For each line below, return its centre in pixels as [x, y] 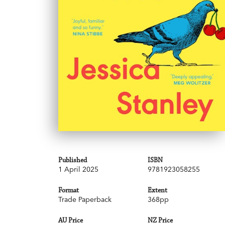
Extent [157, 190]
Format [69, 190]
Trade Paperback [85, 199]
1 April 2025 [78, 169]
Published [73, 160]
